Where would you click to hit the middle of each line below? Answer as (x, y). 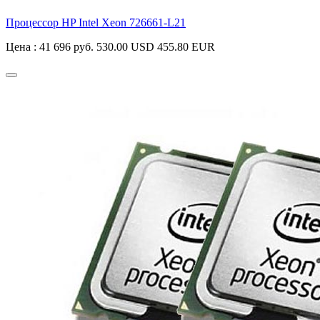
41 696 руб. (66, 47)
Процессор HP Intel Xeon (67, 23)
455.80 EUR (186, 47)
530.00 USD (125, 47)
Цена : (22, 47)
